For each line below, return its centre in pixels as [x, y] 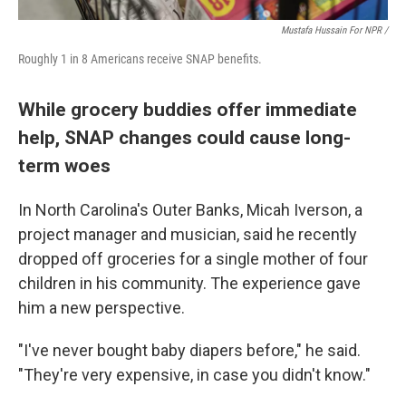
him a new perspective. [101, 308]
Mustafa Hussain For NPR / [334, 30]
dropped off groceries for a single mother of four [193, 259]
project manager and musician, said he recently [188, 234]
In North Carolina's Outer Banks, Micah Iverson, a [190, 210]
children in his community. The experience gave [189, 283]
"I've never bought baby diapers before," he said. [189, 350]
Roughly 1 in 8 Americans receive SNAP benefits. [140, 59]
